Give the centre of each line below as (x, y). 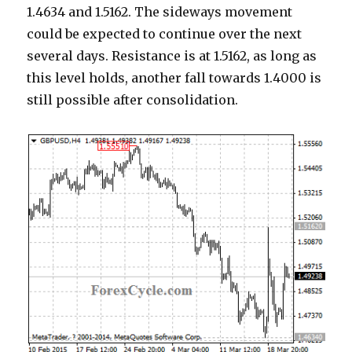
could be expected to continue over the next (165, 34)
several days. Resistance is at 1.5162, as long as (172, 56)
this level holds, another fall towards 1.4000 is (174, 78)
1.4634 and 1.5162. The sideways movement (160, 12)
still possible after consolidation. (133, 100)
